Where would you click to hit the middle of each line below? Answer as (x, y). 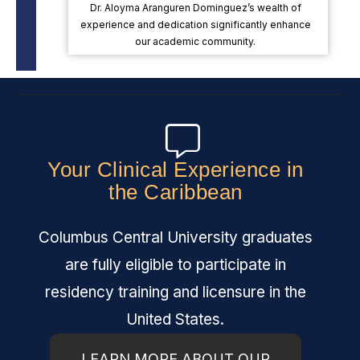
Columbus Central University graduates (175, 238)
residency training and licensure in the (175, 292)
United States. (176, 320)
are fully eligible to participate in (175, 265)
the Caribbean (176, 192)
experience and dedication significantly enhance (195, 24)
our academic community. (196, 41)
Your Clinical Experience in (176, 170)
